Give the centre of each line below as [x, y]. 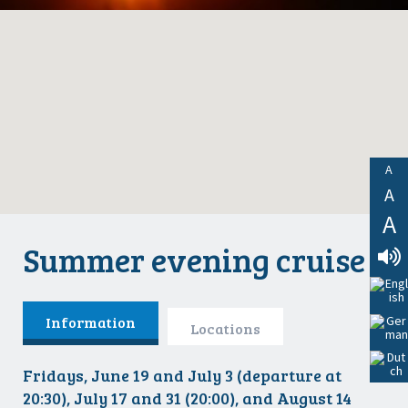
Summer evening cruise [194, 259]
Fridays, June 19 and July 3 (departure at [182, 375]
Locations [225, 328]
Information [91, 321]
